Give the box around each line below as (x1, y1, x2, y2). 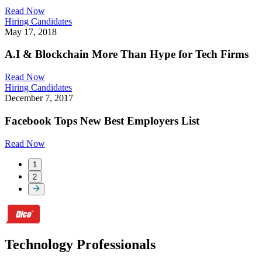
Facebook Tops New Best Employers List (5, 114, 199, 127)
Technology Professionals (5, 237, 156, 253)
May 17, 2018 (5, 26, 57, 37)
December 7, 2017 (5, 93, 73, 104)
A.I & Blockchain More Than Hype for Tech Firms (5, 48, 249, 61)
